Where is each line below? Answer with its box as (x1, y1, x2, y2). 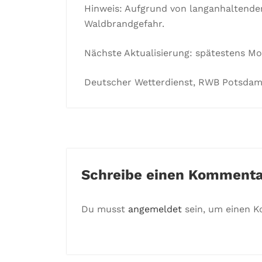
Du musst (81, 204, 128, 215)
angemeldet (128, 204, 182, 215)
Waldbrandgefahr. (84, 18, 164, 30)
